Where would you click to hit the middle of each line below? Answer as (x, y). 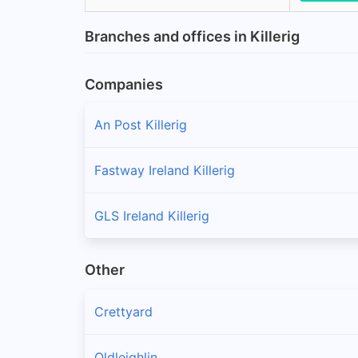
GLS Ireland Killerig (152, 215)
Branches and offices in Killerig (192, 36)
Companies (124, 84)
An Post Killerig (141, 124)
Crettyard (123, 312)
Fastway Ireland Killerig (165, 170)
